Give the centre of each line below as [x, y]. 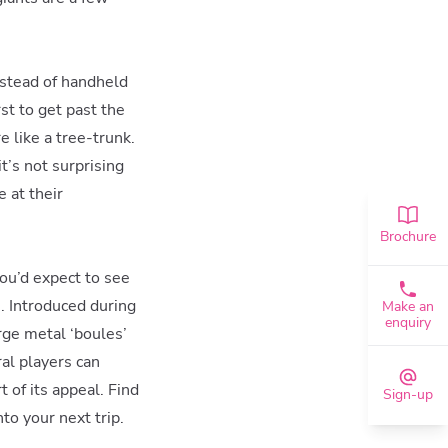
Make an [408, 306]
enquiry [408, 322]
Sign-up [408, 394]
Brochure [408, 236]
